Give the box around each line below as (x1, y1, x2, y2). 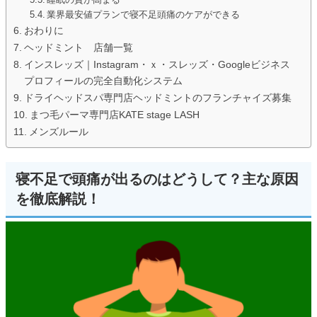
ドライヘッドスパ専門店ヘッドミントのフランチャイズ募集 (23, 92, 292, 104)
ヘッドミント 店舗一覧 (23, 42, 133, 54)
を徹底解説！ (16, 191, 100, 207)
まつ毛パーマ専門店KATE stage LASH (29, 109, 200, 121)
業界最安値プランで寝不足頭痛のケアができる (47, 9, 241, 21)
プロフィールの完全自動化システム (23, 75, 183, 87)
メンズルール (28, 126, 88, 138)
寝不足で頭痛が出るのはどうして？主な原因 (16, 171, 299, 188)
